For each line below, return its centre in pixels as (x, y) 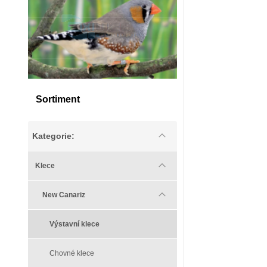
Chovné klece (72, 254)
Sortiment (58, 100)
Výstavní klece (74, 224)
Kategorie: (53, 136)
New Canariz (64, 195)
